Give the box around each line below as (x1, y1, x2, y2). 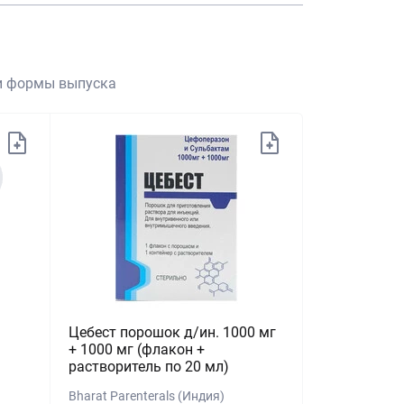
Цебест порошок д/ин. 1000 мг (69, 324, 277, 341)
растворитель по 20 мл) (69, 358, 230, 375)
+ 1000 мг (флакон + (69, 341, 206, 358)
